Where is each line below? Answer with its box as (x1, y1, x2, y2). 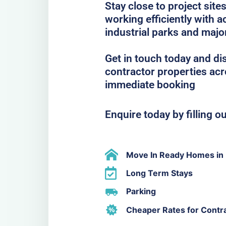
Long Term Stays (126, 167, 193, 178)
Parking (126, 186, 156, 197)
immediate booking (105, 78, 195, 91)
